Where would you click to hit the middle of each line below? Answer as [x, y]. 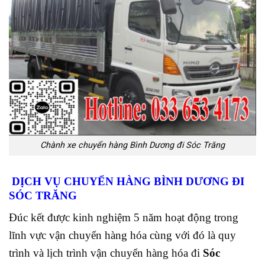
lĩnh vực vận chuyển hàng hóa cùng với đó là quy [122, 235]
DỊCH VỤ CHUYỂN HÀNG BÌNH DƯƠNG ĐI [127, 182]
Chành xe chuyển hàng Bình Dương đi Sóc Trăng [132, 146]
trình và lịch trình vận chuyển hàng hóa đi [104, 253]
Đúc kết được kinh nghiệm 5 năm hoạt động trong [124, 217]
